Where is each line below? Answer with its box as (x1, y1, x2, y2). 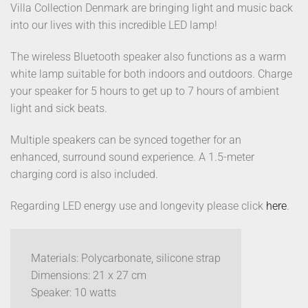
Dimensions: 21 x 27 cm (31, 268, 146, 282)
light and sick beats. (10, 102, 110, 115)
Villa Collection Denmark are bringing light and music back (10, 1, 293, 15)
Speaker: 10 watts (31, 285, 119, 299)
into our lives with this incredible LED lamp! (10, 19, 217, 32)
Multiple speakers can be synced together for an (10, 133, 241, 147)
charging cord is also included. (10, 168, 161, 181)
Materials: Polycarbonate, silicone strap (31, 251, 221, 265)
